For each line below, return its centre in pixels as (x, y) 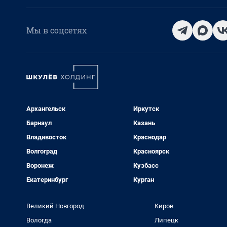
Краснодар (149, 137)
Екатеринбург (47, 180)
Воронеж (40, 165)
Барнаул (39, 123)
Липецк (166, 220)
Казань (144, 123)
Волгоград (42, 151)
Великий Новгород (55, 206)
